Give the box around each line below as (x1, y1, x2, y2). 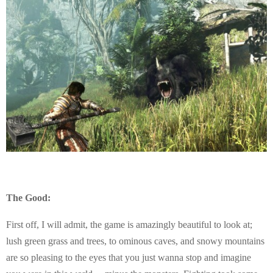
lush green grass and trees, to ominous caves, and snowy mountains (6, 235, 264, 246)
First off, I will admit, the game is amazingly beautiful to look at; (6, 219, 252, 230)
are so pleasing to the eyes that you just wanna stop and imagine (6, 252, 251, 263)
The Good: (6, 192, 51, 203)
